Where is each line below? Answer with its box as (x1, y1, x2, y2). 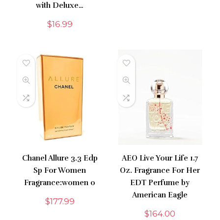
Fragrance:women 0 (24, 178, 96, 188)
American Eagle (132, 191, 188, 200)
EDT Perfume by (130, 178, 190, 188)
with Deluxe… (36, 1, 84, 10)
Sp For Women (33, 166, 86, 175)
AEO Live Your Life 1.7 (122, 154, 198, 163)
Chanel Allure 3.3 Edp (22, 154, 98, 163)
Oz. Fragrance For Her (120, 166, 200, 175)
